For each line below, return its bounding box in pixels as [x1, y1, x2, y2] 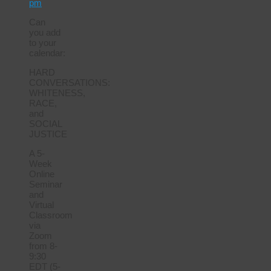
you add [29, 27, 60, 38]
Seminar [29, 178, 62, 189]
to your [29, 37, 56, 48]
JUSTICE [29, 128, 67, 139]
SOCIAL [29, 118, 62, 129]
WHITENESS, [29, 87, 85, 98]
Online [29, 168, 54, 179]
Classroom [29, 209, 73, 220]
